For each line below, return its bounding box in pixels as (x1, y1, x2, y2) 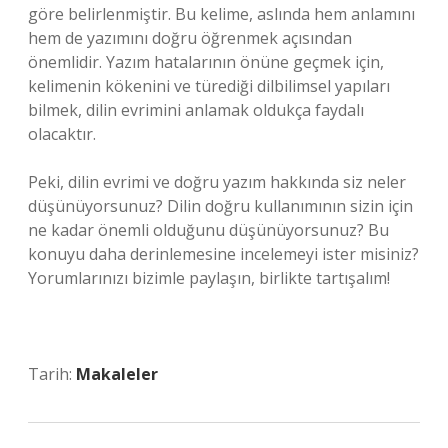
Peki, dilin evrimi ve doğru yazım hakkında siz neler (28, 171, 406, 193)
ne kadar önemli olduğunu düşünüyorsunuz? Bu (28, 219, 389, 241)
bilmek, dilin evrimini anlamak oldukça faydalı (28, 99, 364, 121)
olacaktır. (28, 123, 96, 145)
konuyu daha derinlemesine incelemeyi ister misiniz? (28, 243, 419, 265)
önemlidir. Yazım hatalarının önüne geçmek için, (28, 51, 384, 73)
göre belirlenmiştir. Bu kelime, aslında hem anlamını (28, 3, 415, 25)
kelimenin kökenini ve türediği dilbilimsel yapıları (28, 75, 390, 97)
